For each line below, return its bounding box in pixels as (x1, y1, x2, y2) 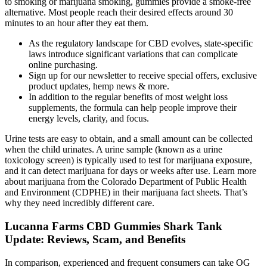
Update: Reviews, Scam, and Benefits (5, 233, 185, 246)
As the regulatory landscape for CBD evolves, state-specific (29, 38, 253, 49)
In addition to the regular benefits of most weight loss (29, 92, 228, 103)
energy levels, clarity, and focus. (29, 113, 149, 124)
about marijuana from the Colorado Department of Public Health (5, 176, 247, 187)
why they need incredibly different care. (5, 198, 154, 209)
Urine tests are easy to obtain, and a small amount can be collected (5, 133, 253, 144)
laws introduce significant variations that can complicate (29, 49, 238, 60)
